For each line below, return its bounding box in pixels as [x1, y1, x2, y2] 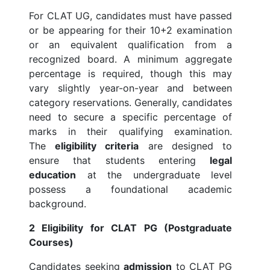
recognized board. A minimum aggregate [29, 53, 232, 66]
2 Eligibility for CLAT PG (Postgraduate [29, 222, 232, 234]
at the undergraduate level [76, 169, 232, 181]
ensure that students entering [29, 154, 210, 167]
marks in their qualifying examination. [29, 125, 232, 138]
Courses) [29, 236, 74, 249]
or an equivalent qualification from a [29, 39, 232, 51]
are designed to [139, 140, 233, 152]
